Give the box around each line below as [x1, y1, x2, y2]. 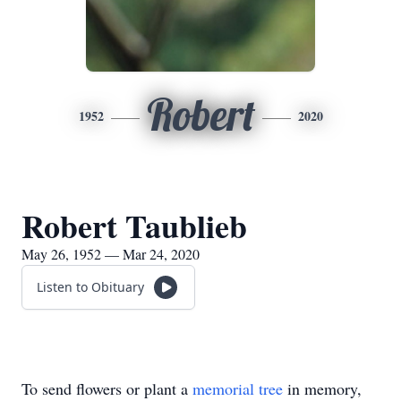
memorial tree [192, 378, 283, 399]
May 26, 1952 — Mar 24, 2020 [21, 244, 200, 263]
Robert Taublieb [21, 202, 247, 249]
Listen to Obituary [37, 278, 144, 295]
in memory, [283, 378, 362, 399]
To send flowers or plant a [21, 378, 192, 399]
